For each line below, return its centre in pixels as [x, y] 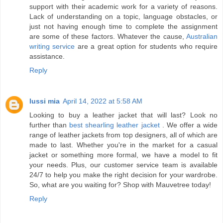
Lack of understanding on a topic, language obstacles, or [123, 17]
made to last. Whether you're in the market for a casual [123, 145]
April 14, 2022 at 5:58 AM [103, 101]
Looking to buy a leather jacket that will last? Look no [123, 115]
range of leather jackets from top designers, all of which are [123, 135]
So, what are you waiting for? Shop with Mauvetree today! [120, 185]
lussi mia [45, 101]
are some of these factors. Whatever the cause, [108, 37]
